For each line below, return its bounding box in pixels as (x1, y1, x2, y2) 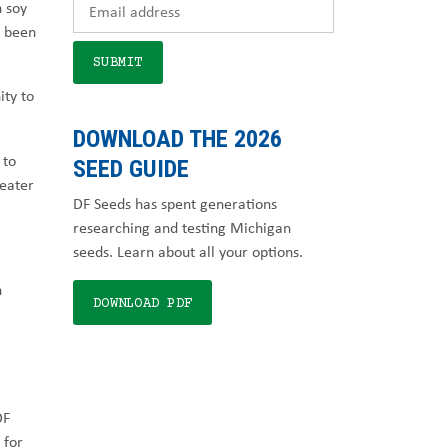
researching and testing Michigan (73, 217, 291, 238)
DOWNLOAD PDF (93, 296, 192, 312)
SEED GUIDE (73, 155, 189, 183)
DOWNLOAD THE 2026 (73, 125, 282, 153)
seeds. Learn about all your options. (73, 241, 303, 262)
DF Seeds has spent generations (73, 193, 277, 214)
